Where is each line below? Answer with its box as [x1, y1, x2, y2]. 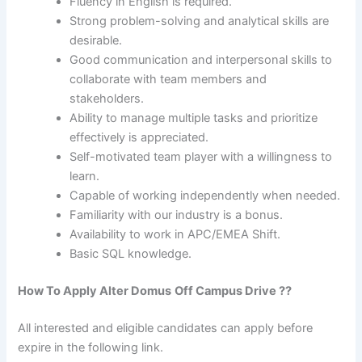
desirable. [69, 33, 123, 48]
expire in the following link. [18, 340, 170, 356]
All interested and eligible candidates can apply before [18, 321, 314, 336]
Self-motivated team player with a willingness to [69, 149, 333, 165]
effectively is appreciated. [69, 130, 209, 145]
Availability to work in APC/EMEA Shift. [69, 227, 281, 242]
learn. [69, 169, 100, 184]
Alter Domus [99, 284, 172, 299]
